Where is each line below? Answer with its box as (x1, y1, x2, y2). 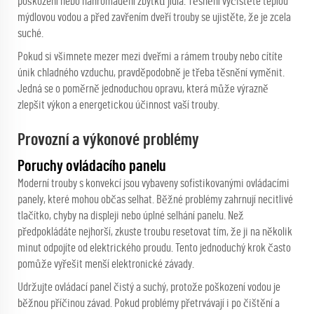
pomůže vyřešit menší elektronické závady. (18, 258, 194, 271)
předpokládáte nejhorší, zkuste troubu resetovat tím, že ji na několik (18, 226, 292, 238)
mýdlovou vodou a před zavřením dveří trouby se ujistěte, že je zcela (18, 11, 291, 24)
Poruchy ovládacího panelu (18, 158, 166, 175)
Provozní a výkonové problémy (18, 132, 199, 149)
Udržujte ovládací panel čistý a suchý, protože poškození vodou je (18, 281, 280, 294)
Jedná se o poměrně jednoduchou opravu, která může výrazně (18, 83, 268, 95)
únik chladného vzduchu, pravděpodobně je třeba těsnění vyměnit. (18, 67, 285, 79)
